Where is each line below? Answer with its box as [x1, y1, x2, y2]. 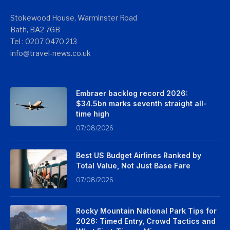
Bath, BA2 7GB [10, 25, 60, 34]
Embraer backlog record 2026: [76, 89, 188, 98]
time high [76, 109, 109, 118]
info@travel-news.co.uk [10, 49, 91, 57]
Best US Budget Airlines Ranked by [76, 151, 201, 160]
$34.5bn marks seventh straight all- [76, 99, 207, 108]
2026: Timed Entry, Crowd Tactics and [76, 217, 216, 225]
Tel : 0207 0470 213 [10, 37, 77, 46]
